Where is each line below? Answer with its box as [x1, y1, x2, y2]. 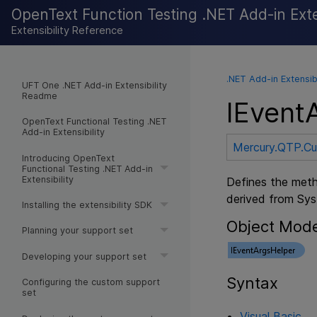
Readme [21, 90, 57, 101]
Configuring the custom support [21, 277, 160, 288]
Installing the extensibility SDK [21, 200, 152, 211]
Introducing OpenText [21, 152, 115, 163]
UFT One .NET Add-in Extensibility [21, 79, 167, 91]
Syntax [226, 274, 278, 293]
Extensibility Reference [11, 24, 123, 37]
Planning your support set [21, 225, 133, 236]
